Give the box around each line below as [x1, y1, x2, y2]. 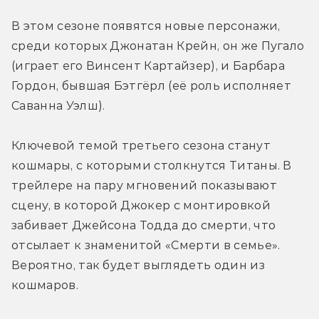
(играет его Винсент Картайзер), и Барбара [11, 58, 286, 73]
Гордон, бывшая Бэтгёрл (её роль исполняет [11, 78, 292, 93]
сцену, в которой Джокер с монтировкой [11, 198, 271, 212]
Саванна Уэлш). [11, 98, 105, 113]
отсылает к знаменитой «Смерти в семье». [11, 238, 281, 252]
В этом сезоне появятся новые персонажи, [11, 19, 281, 33]
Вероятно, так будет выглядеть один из [11, 258, 265, 272]
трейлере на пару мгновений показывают [11, 178, 277, 192]
